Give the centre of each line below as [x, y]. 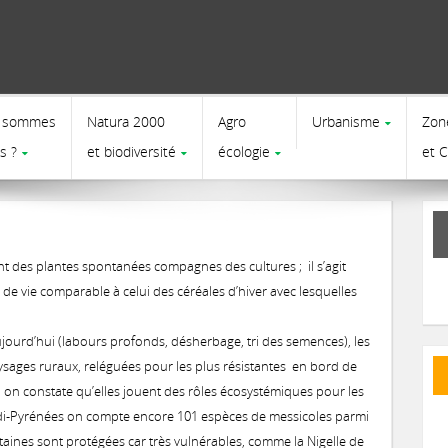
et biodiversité [131, 151]
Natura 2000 [125, 121]
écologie [243, 151]
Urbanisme [345, 121]
